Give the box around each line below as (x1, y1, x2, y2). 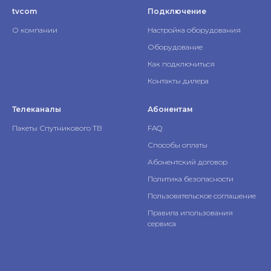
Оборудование (148, 42, 203, 52)
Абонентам (148, 105, 193, 114)
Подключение (148, 7, 206, 16)
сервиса (148, 219, 176, 229)
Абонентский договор (148, 157, 227, 167)
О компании (12, 25, 57, 35)
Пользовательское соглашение (148, 191, 256, 201)
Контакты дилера (148, 76, 209, 86)
